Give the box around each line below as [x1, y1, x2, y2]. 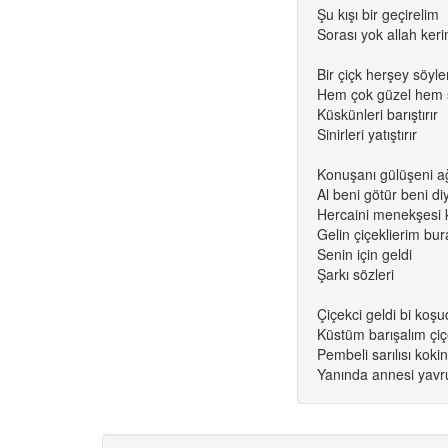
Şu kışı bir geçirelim [317, 4, 439, 24]
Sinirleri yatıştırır [317, 124, 417, 144]
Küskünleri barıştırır [317, 104, 438, 124]
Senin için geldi [317, 244, 412, 264]
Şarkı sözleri [317, 264, 394, 284]
